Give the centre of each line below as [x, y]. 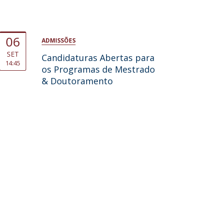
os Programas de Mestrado [98, 69]
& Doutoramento [77, 81]
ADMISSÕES [58, 40]
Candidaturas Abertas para [98, 58]
